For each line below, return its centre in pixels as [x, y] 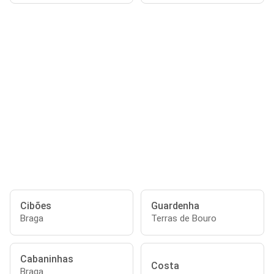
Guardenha [175, 206]
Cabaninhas [47, 259]
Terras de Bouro [184, 218]
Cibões [36, 206]
